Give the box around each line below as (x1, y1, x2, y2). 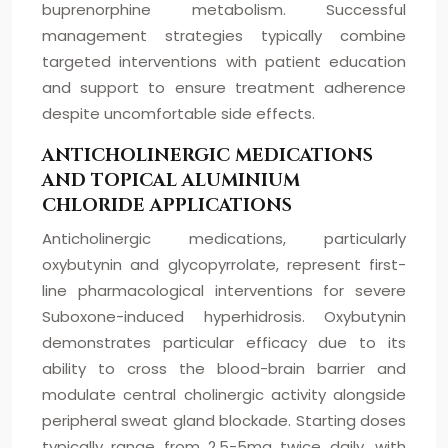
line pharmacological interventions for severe (42, 280, 406, 301)
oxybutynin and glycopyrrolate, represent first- (42, 254, 406, 275)
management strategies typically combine (42, 25, 406, 46)
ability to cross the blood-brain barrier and (42, 358, 406, 379)
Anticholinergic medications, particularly (42, 228, 406, 249)
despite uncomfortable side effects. (42, 103, 315, 124)
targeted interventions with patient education (42, 51, 406, 72)
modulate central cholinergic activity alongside (42, 384, 406, 405)
